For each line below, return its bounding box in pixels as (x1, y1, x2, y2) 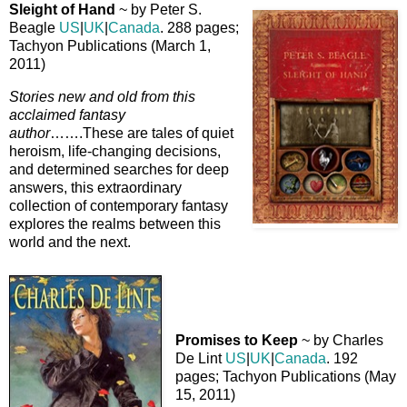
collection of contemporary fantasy (9, 198, 228, 214)
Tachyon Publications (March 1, (9, 38, 211, 55)
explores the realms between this (9, 216, 221, 233)
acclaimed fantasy (9, 107, 125, 124)
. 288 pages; (160, 20, 239, 36)
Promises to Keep (175, 332, 298, 348)
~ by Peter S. (115, 2, 202, 18)
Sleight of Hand (9, 2, 115, 18)
